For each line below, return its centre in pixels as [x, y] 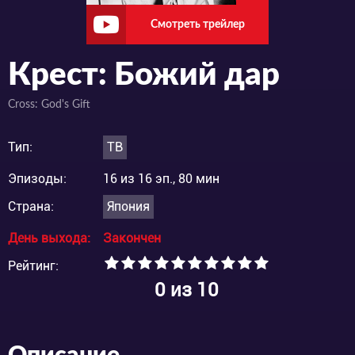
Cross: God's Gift [49, 105]
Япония [128, 207]
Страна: [31, 207]
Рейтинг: [33, 266]
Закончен [132, 239]
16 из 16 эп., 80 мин [161, 179]
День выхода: [49, 239]
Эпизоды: [37, 179]
